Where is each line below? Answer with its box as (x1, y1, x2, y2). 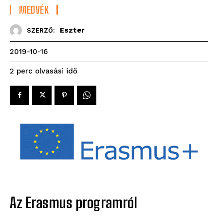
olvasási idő (35, 66, 77, 75)
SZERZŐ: (27, 27, 55, 35)
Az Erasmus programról (10, 194, 137, 212)
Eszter (60, 26, 85, 35)
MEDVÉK (19, 3, 49, 16)
